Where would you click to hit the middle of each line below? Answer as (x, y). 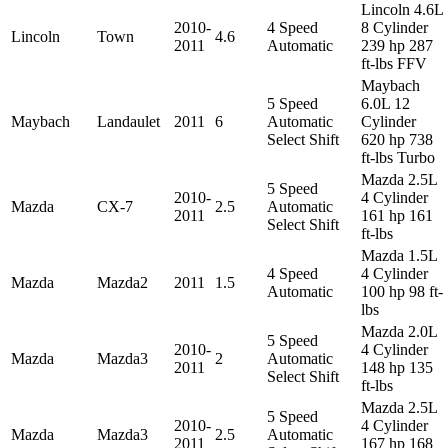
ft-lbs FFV (394, 63)
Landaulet (128, 121)
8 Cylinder (394, 27)
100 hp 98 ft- (402, 291)
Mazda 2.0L (399, 331)
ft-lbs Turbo (398, 157)
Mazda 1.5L (399, 255)
